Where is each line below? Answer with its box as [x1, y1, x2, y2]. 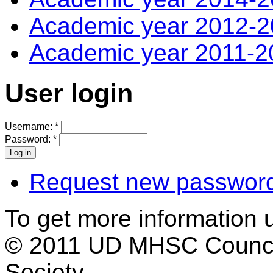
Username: [5, 121, 55, 132]
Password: [5, 133, 53, 144]
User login [5, 78, 133, 108]
